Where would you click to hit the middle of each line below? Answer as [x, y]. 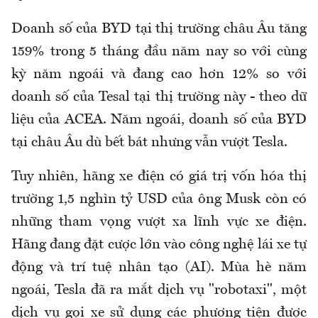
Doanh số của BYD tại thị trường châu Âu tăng [159, 29]
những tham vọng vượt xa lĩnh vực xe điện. [159, 223]
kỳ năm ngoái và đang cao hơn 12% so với [159, 75]
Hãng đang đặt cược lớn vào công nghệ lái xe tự [159, 245]
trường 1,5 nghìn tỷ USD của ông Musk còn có [159, 200]
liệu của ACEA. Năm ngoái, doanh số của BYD [159, 120]
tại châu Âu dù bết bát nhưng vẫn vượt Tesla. [149, 143]
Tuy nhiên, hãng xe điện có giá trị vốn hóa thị [159, 177]
